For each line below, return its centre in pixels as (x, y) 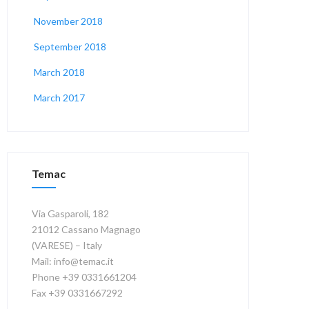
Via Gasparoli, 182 (71, 213)
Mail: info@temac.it (73, 261)
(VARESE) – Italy (67, 245)
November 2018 (69, 21)
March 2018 (60, 72)
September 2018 (70, 47)
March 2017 (60, 98)
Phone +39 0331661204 (84, 277)
